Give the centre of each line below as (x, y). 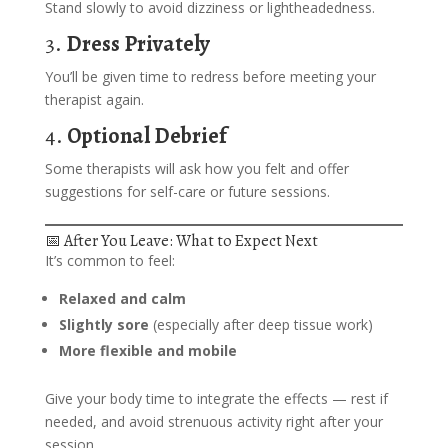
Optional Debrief (146, 136)
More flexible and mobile (147, 350)
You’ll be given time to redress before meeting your (210, 76)
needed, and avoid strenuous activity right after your (213, 421)
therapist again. (94, 99)
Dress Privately (137, 44)
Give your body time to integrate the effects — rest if (216, 398)
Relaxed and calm (122, 298)
